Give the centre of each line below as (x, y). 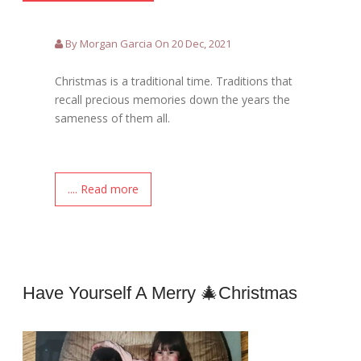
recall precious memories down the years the (173, 100)
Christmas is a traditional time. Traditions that (174, 81)
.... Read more (104, 189)
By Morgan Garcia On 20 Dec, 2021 (147, 44)
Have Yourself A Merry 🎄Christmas (160, 293)
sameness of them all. (113, 118)
